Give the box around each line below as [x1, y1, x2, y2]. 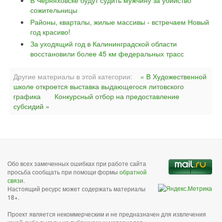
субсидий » [13, 101, 50, 111]
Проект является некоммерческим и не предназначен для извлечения [7, 210, 206, 218]
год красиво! [30, 27, 70, 37]
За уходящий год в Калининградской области [30, 39, 177, 49]
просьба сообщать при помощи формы [7, 167, 119, 176]
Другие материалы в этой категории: [13, 71, 132, 81]
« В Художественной [140, 71, 207, 81]
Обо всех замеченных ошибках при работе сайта [7, 159, 146, 167]
